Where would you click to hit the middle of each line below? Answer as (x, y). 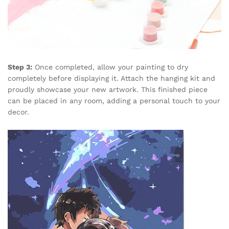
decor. (18, 112)
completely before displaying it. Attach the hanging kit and (111, 78)
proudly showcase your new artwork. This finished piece (108, 89)
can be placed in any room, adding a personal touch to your (114, 101)
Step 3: (20, 67)
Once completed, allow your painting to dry (110, 67)
